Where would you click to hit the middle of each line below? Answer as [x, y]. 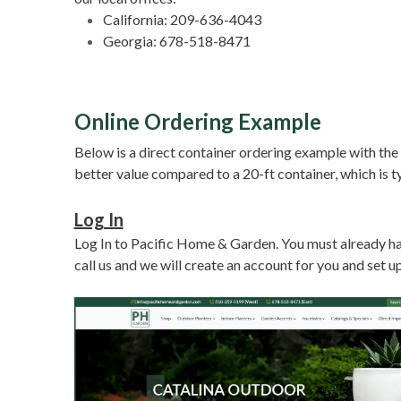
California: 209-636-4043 [182, 19]
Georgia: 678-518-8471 [176, 40]
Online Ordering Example [197, 121]
